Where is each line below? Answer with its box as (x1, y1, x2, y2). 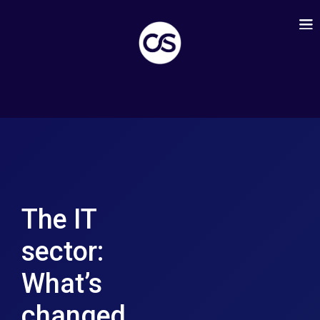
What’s (21, 267, 102, 299)
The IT (21, 203, 96, 235)
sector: (21, 235, 104, 267)
